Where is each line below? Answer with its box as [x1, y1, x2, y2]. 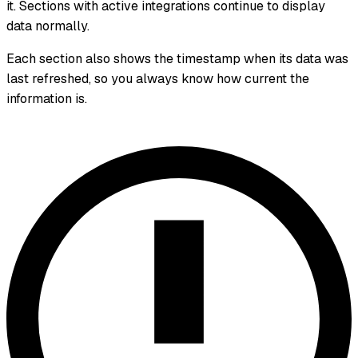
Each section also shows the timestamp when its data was [6, 50, 348, 68]
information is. [6, 90, 87, 108]
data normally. [6, 18, 89, 35]
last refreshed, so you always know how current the [6, 70, 309, 88]
